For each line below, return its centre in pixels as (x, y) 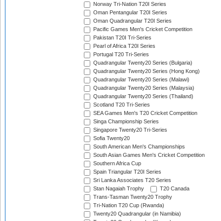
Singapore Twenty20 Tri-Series (129, 130)
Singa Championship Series (125, 122)
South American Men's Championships (138, 147)
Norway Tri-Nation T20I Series (129, 4)
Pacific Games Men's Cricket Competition (142, 29)
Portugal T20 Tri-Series (120, 55)
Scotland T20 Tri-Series (121, 105)
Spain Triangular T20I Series (127, 172)
